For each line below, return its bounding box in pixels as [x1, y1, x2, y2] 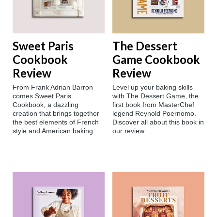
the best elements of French [13, 118, 99, 126]
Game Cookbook [112, 52, 200, 67]
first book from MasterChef [112, 101, 194, 109]
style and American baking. [13, 127, 95, 135]
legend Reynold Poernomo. [112, 109, 196, 118]
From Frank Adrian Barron [13, 83, 93, 92]
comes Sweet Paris [13, 92, 71, 100]
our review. [112, 127, 146, 135]
